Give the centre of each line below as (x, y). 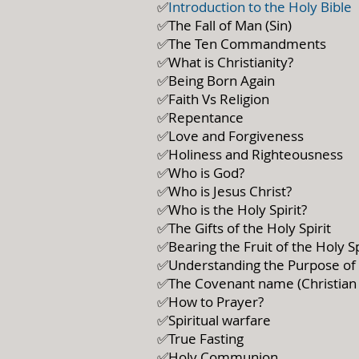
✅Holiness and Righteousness (252, 154)
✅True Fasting (200, 339)
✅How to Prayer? (212, 302)
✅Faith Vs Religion (213, 99)
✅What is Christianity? (225, 62)
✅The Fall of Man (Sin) (226, 25)
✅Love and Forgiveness (230, 136)
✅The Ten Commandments (243, 44)
